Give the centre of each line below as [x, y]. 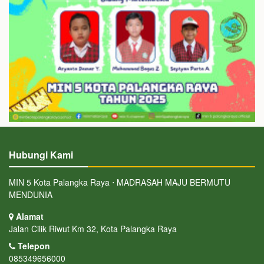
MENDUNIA [31, 194]
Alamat [29, 216]
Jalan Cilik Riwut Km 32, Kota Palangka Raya [93, 228]
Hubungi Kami [41, 154]
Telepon [33, 245]
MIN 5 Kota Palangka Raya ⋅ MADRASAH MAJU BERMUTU [120, 182]
